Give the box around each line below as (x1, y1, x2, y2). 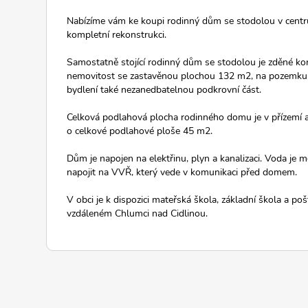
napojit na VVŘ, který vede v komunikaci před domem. (67, 165, 297, 179)
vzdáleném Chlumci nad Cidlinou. (67, 206, 208, 221)
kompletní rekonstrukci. (67, 27, 166, 42)
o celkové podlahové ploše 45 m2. (67, 124, 212, 138)
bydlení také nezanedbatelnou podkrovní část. (67, 82, 261, 97)
